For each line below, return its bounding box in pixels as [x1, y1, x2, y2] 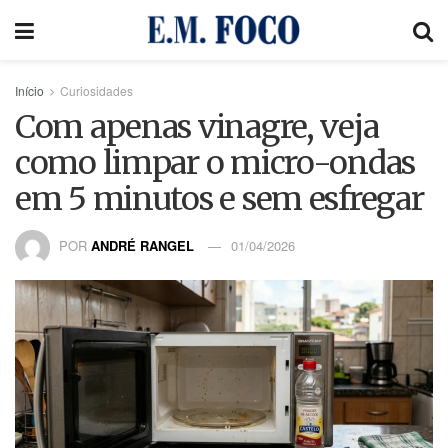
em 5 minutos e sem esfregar [15, 179, 424, 219]
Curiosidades [60, 82, 133, 99]
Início [15, 82, 44, 99]
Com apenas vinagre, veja [15, 107, 379, 147]
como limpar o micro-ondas [15, 143, 415, 183]
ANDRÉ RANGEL [91, 235, 198, 255]
